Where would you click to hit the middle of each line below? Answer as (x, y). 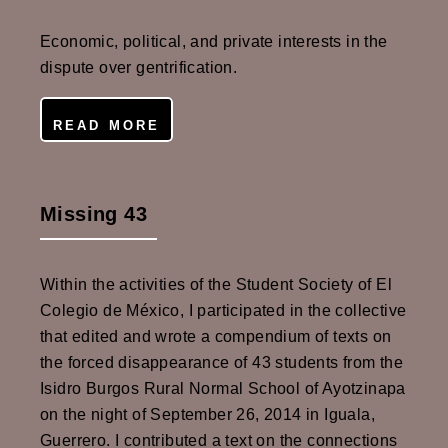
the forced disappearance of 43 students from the (222, 362)
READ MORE (106, 125)
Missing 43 (93, 214)
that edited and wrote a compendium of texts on (216, 336)
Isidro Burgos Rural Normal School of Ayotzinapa (223, 388)
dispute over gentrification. (139, 68)
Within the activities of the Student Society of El (216, 284)
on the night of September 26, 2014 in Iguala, (207, 414)
